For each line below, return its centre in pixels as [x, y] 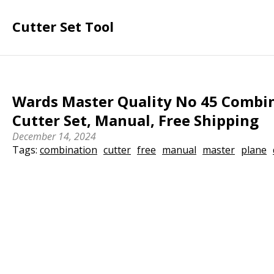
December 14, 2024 [54, 136]
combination [69, 150]
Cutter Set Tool [63, 26]
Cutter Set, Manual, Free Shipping [136, 120]
